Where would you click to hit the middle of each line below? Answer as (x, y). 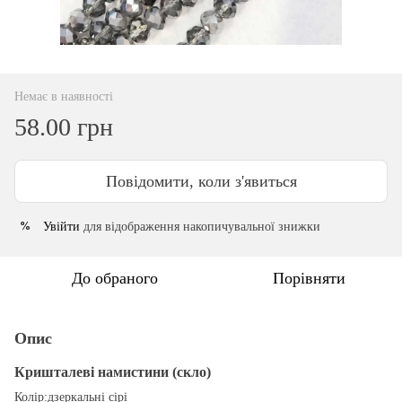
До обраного (115, 278)
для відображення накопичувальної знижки (200, 226)
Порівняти (309, 278)
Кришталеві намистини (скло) (113, 371)
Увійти (61, 226)
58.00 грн (64, 127)
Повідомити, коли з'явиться (201, 181)
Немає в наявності (64, 96)
